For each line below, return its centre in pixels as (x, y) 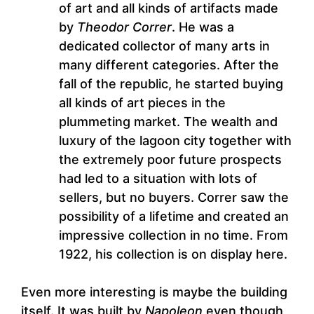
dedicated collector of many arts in (164, 46)
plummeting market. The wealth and (168, 122)
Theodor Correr (124, 27)
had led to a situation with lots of (158, 179)
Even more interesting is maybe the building (154, 292)
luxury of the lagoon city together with (175, 141)
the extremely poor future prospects (170, 160)
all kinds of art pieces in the (142, 103)
